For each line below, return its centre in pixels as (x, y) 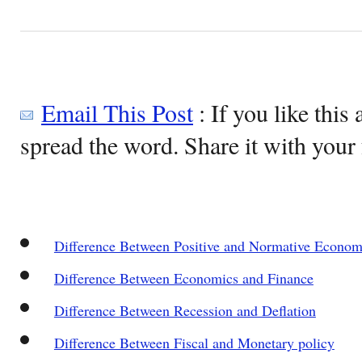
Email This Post (117, 112)
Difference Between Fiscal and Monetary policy (194, 342)
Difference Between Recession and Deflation (185, 310)
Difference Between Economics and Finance (183, 278)
